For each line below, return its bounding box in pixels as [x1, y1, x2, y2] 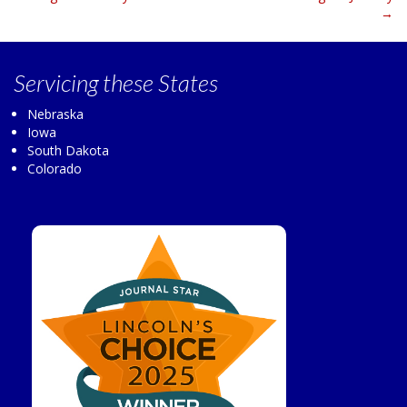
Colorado [27, 159, 82, 177]
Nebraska [27, 104, 84, 123]
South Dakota [27, 141, 109, 159]
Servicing [14, 67, 103, 97]
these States [103, 67, 218, 97]
